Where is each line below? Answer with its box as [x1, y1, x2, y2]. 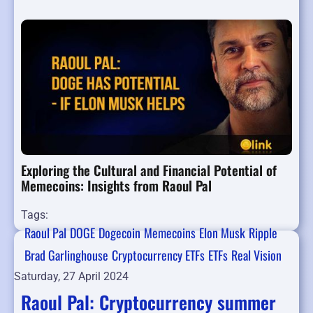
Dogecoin [99, 224, 140, 242]
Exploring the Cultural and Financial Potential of [21, 160, 277, 180]
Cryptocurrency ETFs [112, 246, 205, 265]
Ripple [249, 224, 277, 242]
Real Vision [231, 246, 282, 265]
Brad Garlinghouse [24, 246, 108, 265]
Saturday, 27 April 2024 [14, 270, 129, 284]
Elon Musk [199, 224, 245, 242]
